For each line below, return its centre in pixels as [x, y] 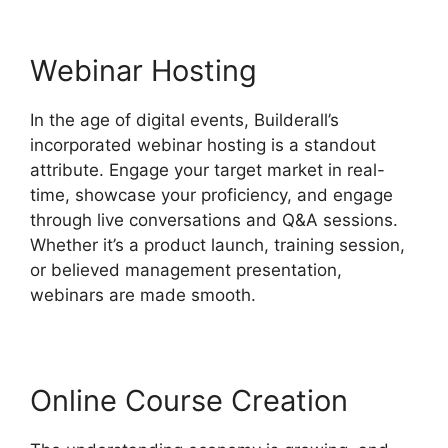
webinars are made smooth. [143, 294]
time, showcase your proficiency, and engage [211, 194]
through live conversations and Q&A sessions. [214, 219]
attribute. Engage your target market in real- [207, 169]
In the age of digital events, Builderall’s [184, 119]
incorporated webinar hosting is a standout [203, 144]
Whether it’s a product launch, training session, [217, 244]
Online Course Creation [189, 400]
